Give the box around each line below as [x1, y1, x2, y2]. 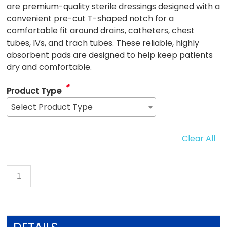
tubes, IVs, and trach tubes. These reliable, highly [7, 37, 200, 49]
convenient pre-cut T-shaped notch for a [7, 13, 174, 25]
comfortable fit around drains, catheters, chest [7, 25, 195, 37]
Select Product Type [11, 101, 93, 113]
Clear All [181, 133, 215, 145]
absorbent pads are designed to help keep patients [7, 49, 213, 61]
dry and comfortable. [7, 61, 92, 73]
